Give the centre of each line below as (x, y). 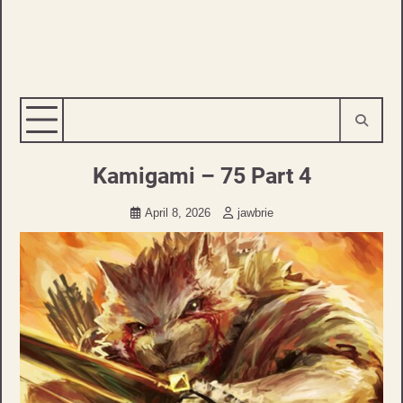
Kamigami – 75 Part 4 (201, 176)
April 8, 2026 (179, 213)
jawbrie (255, 213)
